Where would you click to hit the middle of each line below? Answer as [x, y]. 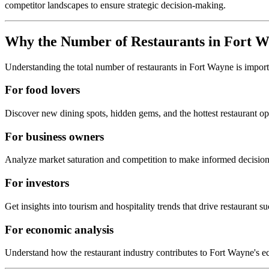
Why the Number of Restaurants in [114, 41]
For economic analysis [59, 229]
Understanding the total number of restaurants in [97, 67]
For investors [37, 183]
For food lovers [42, 90]
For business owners [54, 136]
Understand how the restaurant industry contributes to [106, 253]
